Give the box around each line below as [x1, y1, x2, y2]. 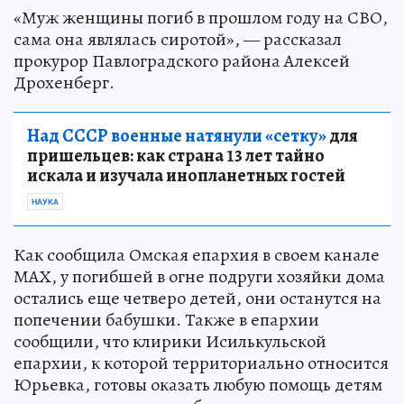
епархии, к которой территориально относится [14, 351, 389, 376]
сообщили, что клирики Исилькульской [14, 329, 326, 354]
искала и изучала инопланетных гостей [27, 163, 345, 188]
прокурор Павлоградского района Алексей [14, 49, 350, 74]
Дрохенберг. [14, 70, 115, 96]
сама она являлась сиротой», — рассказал [14, 27, 342, 52]
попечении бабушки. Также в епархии [14, 308, 319, 333]
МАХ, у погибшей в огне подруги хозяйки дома [14, 264, 385, 289]
